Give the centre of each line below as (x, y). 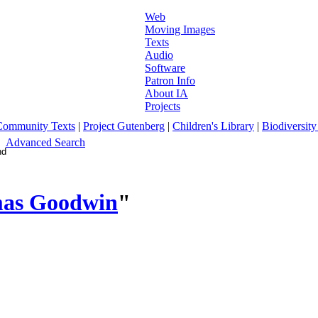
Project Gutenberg (124, 126)
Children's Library (213, 126)
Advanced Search (45, 142)
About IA (166, 93)
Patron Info (170, 81)
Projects (163, 106)
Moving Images (180, 29)
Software (165, 68)
